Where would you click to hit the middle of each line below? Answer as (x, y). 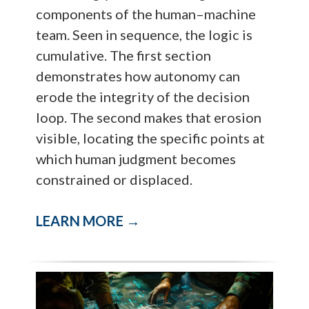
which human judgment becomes (136, 159)
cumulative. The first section (124, 56)
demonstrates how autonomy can (138, 76)
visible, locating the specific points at (151, 138)
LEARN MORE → (88, 221)
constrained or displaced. (114, 180)
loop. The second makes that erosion (149, 118)
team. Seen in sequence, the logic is (144, 35)
